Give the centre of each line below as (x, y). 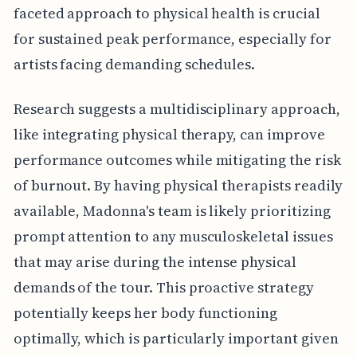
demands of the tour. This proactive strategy (163, 288)
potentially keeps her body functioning (145, 313)
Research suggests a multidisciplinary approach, (177, 109)
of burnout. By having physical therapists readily (178, 186)
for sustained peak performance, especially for (172, 39)
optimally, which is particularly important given (176, 339)
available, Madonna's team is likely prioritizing (172, 211)
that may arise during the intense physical (155, 262)
